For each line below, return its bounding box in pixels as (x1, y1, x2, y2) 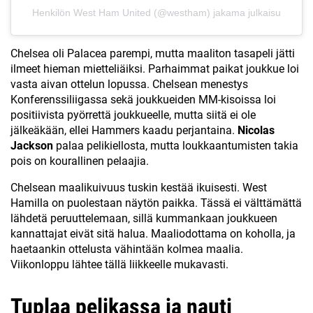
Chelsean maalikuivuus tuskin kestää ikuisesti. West (10, 181, 267, 195)
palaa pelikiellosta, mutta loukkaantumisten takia (56, 139, 298, 153)
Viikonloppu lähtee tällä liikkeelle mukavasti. (10, 258, 228, 272)
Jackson (10, 139, 56, 153)
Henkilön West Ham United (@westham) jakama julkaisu (32, 7, 281, 19)
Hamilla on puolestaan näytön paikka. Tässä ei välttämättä (10, 196, 302, 210)
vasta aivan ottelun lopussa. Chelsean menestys (10, 78, 248, 92)
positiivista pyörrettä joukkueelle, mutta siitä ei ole (10, 108, 256, 122)
